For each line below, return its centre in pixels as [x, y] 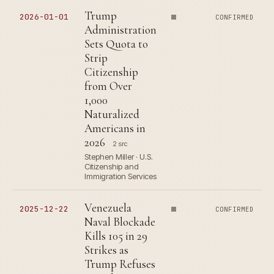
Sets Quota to [116, 44]
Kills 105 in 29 [116, 236]
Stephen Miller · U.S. [119, 157]
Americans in [115, 128]
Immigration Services [120, 176]
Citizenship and [112, 167]
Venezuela [108, 208]
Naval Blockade [120, 222]
